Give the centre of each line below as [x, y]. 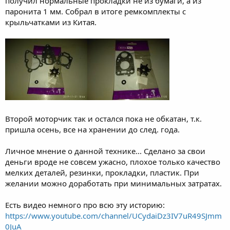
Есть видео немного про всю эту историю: [85, 205]
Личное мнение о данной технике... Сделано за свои [105, 151]
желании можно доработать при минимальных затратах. [113, 183]
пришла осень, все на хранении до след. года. [92, 129]
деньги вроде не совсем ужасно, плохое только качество [113, 161]
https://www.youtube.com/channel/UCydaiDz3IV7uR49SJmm [113, 215]
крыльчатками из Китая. [51, 22]
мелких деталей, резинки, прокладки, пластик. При [102, 172]
